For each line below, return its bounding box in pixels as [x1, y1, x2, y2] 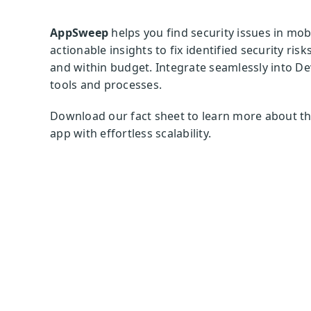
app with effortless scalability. [50, 126, 215, 141]
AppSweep [50, 25, 108, 40]
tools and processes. [50, 77, 162, 92]
